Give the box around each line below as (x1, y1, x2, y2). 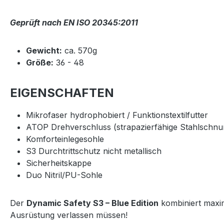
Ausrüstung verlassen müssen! (10, 210, 127, 220)
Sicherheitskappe (26, 158, 91, 168)
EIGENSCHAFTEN (10, 85, 114, 100)
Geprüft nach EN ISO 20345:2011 (10, 17, 138, 27)
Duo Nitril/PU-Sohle (26, 170, 102, 180)
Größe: (26, 57, 53, 67)
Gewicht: (26, 45, 62, 55)
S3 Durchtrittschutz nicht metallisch (26, 146, 161, 156)
